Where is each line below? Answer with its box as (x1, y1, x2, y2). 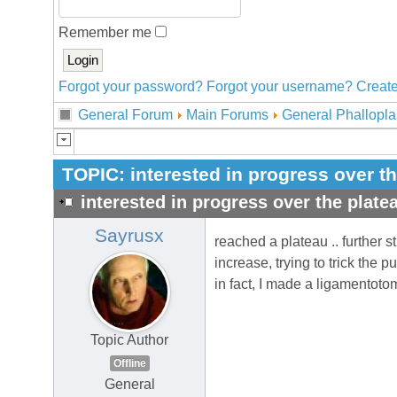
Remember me (58, 25, 155, 40)
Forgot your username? (206, 79, 353, 94)
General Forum (78, 107, 173, 122)
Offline (113, 357, 146, 370)
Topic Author (90, 332, 168, 348)
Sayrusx (95, 225, 164, 247)
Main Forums (186, 107, 269, 122)
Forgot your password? (58, 79, 203, 94)
